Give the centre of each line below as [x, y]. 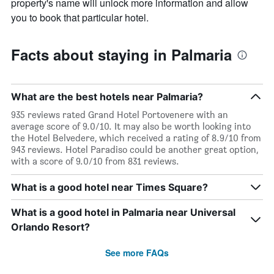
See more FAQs [137, 253]
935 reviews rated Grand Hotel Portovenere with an [120, 115]
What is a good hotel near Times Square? [109, 187]
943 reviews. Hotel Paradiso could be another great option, [135, 150]
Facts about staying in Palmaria [121, 55]
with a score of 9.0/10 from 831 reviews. [95, 161]
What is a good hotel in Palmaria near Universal [123, 213]
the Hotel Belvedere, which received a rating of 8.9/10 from [136, 138]
